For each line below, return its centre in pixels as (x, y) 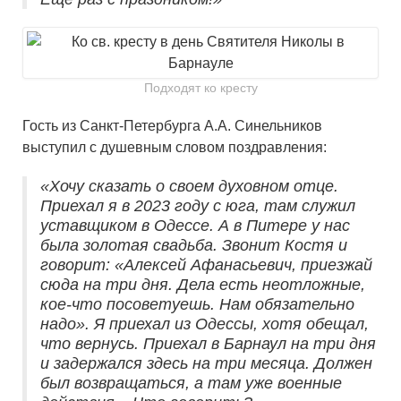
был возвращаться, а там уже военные (191, 384)
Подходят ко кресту (200, 88)
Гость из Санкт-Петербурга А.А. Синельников (172, 126)
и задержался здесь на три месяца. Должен (206, 364)
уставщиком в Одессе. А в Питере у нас (195, 226)
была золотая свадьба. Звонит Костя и (194, 246)
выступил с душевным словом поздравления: (175, 148)
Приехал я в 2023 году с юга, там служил (198, 206)
